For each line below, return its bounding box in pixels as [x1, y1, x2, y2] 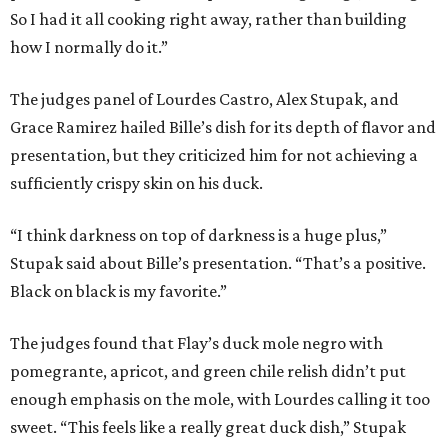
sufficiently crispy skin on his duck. [10, 173, 263, 194]
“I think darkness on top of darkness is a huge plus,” [10, 225, 387, 246]
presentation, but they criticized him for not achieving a [10, 145, 418, 166]
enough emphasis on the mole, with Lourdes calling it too [10, 389, 430, 410]
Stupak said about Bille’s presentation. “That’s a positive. [10, 253, 426, 274]
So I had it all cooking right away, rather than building [10, 9, 407, 30]
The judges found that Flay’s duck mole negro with [10, 333, 383, 354]
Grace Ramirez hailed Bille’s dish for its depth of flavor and [10, 117, 436, 138]
